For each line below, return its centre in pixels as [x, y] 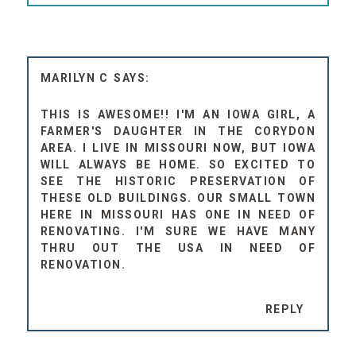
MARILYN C [74, 77]
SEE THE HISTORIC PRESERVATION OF [178, 181]
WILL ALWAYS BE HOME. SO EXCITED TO [178, 164]
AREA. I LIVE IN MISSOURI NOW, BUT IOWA [178, 147]
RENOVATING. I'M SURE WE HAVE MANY [178, 231]
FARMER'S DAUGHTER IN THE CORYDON [178, 131]
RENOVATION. [83, 264]
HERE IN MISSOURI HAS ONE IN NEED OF [178, 214]
